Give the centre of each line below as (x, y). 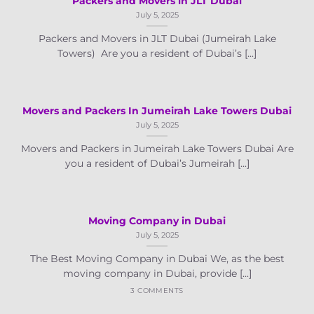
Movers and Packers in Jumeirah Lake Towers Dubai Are (157, 149)
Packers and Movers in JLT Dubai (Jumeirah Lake (157, 39)
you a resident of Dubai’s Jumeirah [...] (157, 164)
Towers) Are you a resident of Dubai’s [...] (157, 54)
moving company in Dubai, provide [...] (157, 274)
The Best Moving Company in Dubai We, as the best (157, 259)
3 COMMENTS (157, 291)
